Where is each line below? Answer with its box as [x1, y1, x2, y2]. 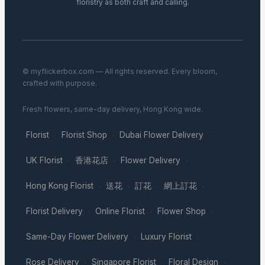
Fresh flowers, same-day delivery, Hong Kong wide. [22, 104, 203, 114]
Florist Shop [62, 130, 107, 140]
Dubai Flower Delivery [119, 130, 203, 140]
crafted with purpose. [22, 78, 97, 88]
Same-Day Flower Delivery [26, 231, 128, 241]
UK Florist [26, 155, 63, 165]
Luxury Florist [141, 231, 192, 241]
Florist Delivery [26, 206, 83, 216]
